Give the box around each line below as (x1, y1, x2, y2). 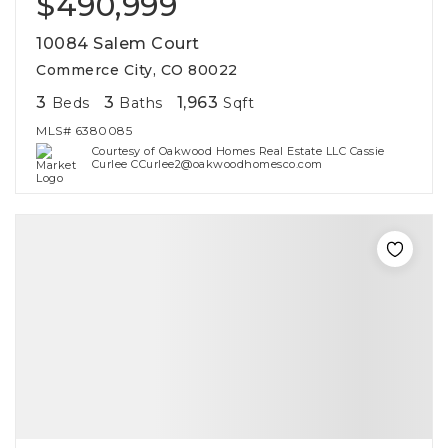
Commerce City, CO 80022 (36, 61, 238, 79)
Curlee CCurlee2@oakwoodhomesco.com (91, 157, 323, 171)
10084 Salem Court (36, 34, 200, 53)
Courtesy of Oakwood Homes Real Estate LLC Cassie (91, 144, 385, 158)
